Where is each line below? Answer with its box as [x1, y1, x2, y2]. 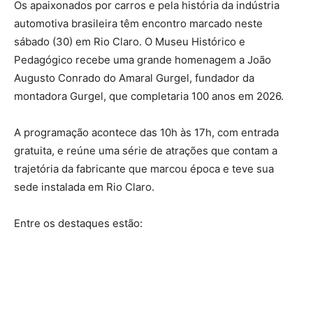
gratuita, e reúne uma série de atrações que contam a [14, 144, 277, 158]
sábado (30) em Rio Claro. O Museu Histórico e [14, 35, 245, 49]
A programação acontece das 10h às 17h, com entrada [14, 126, 279, 140]
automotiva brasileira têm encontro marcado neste [14, 17, 263, 31]
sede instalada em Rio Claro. [14, 180, 154, 194]
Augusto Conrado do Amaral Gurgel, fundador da [14, 71, 254, 85]
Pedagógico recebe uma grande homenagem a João [14, 53, 271, 67]
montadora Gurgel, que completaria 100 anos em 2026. [14, 89, 284, 103]
